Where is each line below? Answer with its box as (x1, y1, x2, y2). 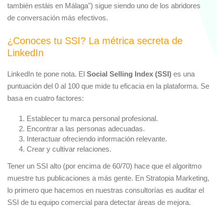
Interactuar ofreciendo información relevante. (27, 135, 167, 143)
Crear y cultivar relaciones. (27, 145, 111, 154)
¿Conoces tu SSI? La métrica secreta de (7, 35, 183, 46)
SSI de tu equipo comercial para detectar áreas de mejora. (7, 198, 191, 206)
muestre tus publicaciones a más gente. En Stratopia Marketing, (7, 173, 209, 182)
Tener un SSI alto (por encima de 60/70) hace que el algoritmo (7, 161, 201, 170)
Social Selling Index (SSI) (87, 69, 171, 78)
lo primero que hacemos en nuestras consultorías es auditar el (7, 186, 204, 194)
